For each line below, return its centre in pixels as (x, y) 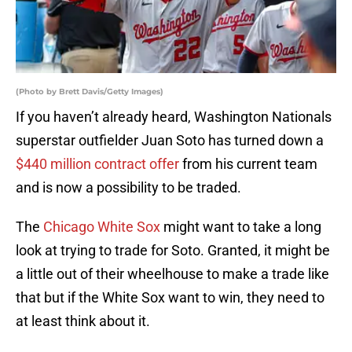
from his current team (248, 164)
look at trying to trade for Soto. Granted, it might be (173, 251)
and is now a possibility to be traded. (128, 188)
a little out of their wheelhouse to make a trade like (172, 274)
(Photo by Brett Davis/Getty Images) (90, 92)
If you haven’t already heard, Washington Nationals (174, 117)
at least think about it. (83, 321)
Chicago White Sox (102, 227)
